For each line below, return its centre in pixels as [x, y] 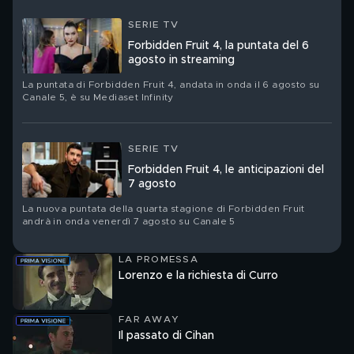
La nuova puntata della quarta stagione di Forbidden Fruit [164, 209]
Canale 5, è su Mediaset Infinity [98, 97]
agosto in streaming [181, 60]
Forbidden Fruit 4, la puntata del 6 [218, 46]
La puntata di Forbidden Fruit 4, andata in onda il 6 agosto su [171, 85]
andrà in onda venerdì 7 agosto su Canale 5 [129, 221]
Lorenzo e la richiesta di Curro [198, 276]
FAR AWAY [149, 319]
